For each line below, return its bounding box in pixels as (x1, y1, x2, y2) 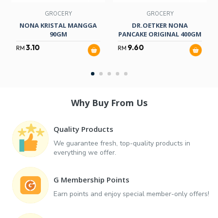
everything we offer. (54, 147, 116, 157)
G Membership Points (54, 175, 129, 185)
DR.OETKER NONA (132, 21, 188, 30)
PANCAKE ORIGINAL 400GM (118, 30, 201, 39)
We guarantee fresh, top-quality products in (54, 138, 190, 148)
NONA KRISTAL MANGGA (19, 21, 97, 30)
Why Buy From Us (71, 97, 147, 109)
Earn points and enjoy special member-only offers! (54, 189, 209, 199)
